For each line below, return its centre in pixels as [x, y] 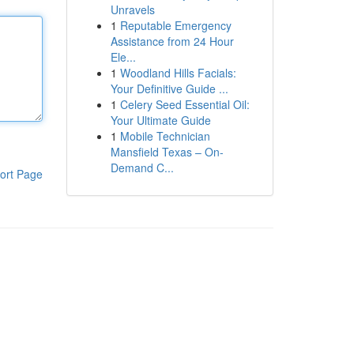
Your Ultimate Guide [160, 120]
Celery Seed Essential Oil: [185, 104]
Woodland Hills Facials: [178, 73]
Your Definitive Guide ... [169, 88]
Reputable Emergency [175, 25]
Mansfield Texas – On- [167, 152]
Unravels [132, 9]
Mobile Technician [165, 136]
